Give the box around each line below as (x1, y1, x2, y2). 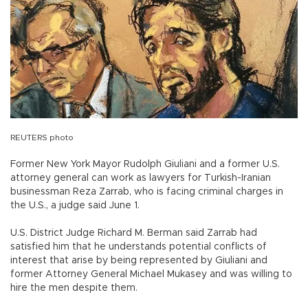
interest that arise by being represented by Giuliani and (10, 255, 267, 265)
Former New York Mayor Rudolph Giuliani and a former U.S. (10, 159, 280, 169)
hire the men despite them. (10, 283, 137, 293)
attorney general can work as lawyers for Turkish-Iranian (10, 173, 271, 183)
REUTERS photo (10, 133, 74, 142)
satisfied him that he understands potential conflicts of (10, 241, 267, 252)
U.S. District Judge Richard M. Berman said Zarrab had (10, 228, 257, 238)
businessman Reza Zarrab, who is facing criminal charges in (10, 186, 283, 197)
